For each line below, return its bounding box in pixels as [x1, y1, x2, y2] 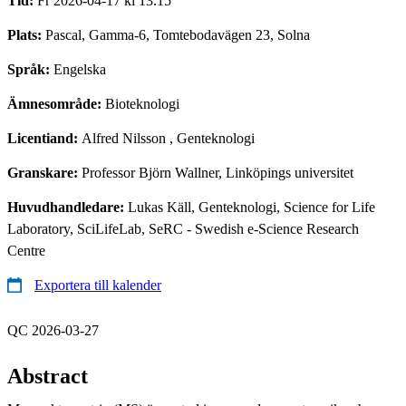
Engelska [53, 61, 106, 77]
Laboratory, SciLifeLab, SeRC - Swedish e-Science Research [7, 220, 359, 237]
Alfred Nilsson [82, 130, 166, 146]
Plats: [7, 26, 45, 43]
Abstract [7, 363, 88, 388]
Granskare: [7, 164, 82, 180]
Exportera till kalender [34, 276, 161, 293]
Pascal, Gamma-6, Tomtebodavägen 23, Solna [45, 26, 310, 43]
